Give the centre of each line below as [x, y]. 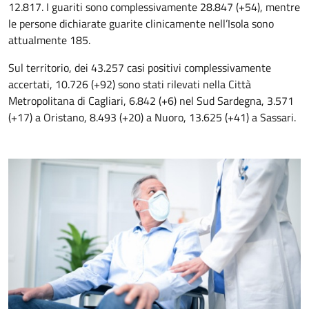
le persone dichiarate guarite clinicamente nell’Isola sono [141, 23]
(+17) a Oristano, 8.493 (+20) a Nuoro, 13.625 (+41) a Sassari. [152, 117]
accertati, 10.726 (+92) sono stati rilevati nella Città [130, 84]
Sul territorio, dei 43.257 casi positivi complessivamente [140, 68]
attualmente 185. [49, 40]
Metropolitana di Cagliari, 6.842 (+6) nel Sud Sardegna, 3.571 [151, 101]
